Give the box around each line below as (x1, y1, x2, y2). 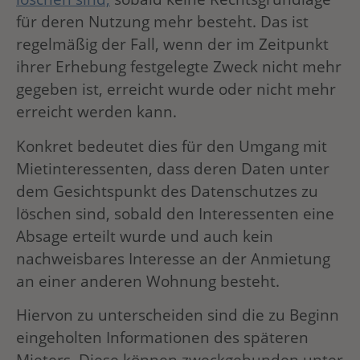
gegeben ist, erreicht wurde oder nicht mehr (16, 78, 336, 100)
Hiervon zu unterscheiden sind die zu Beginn (16, 304, 339, 326)
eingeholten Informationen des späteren (16, 326, 309, 349)
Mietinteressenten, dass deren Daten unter (16, 157, 329, 179)
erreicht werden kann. (16, 100, 177, 123)
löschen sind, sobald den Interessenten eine (16, 202, 334, 224)
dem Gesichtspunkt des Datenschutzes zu (16, 179, 318, 202)
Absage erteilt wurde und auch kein (16, 224, 273, 247)
